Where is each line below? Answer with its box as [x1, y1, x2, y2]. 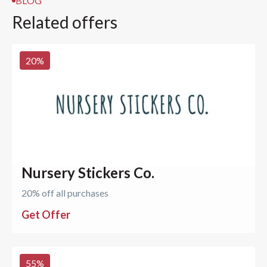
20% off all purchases [21, 187, 108, 198]
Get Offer [21, 207, 70, 221]
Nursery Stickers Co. [21, 163, 154, 181]
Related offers [12, 11, 117, 32]
